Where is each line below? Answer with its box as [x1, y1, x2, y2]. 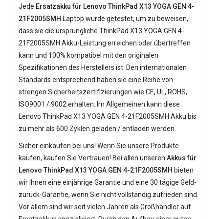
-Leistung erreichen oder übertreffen [77, 39, 191, 47]
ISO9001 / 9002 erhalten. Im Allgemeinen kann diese [19, 100, 180, 108]
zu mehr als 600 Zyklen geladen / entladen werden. [19, 125, 176, 132]
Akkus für [167, 154, 197, 162]
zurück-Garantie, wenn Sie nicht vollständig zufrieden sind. [19, 191, 199, 198]
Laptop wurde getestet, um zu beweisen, [61, 15, 189, 22]
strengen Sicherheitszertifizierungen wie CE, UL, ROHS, [19, 88, 188, 96]
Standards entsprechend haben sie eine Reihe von [19, 76, 174, 84]
